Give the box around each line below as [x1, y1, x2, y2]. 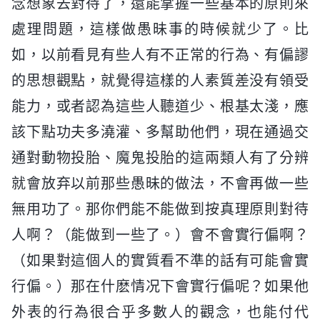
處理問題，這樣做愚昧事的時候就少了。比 [11, 20, 309, 38]
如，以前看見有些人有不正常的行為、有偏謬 [11, 46, 309, 64]
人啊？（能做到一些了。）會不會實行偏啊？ [11, 226, 309, 244]
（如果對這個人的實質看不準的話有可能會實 [11, 251, 309, 269]
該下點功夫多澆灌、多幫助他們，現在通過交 [11, 123, 309, 141]
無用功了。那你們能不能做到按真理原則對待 [11, 200, 309, 218]
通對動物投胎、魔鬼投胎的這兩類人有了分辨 [11, 149, 309, 166]
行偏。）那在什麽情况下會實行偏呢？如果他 [11, 277, 309, 295]
